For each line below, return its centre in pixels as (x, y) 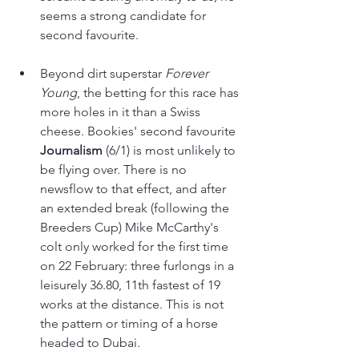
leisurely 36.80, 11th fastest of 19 (132, 284)
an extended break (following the (136, 208)
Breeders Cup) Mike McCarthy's (131, 227)
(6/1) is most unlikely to (172, 150)
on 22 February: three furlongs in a (139, 265)
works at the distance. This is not (133, 304)
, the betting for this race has (159, 92)
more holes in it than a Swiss (122, 111)
